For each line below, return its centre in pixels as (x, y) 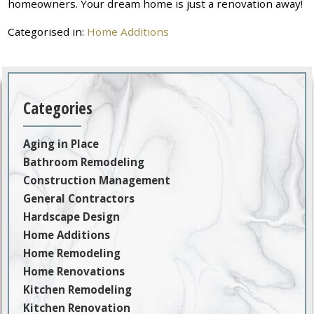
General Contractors (79, 199)
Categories (58, 108)
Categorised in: (48, 31)
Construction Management (97, 180)
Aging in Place (61, 144)
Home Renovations (74, 272)
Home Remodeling (72, 253)
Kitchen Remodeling (78, 290)
